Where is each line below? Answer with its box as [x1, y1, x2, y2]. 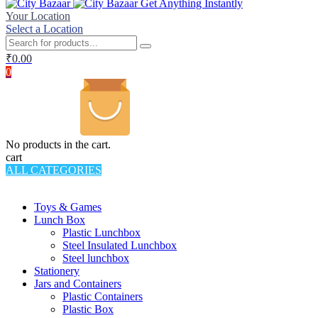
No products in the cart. [6, 138, 111, 150]
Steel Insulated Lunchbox [62, 238, 177, 251]
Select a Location [6, 22, 83, 35]
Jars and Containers [34, 277, 121, 290]
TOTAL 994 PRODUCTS [6, 176, 126, 189]
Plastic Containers [62, 290, 143, 302]
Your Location [6, 9, 70, 22]
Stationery [34, 264, 79, 277]
